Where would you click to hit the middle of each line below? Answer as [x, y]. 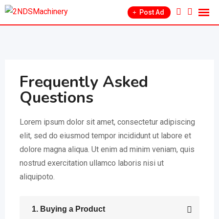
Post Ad [152, 12]
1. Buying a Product [68, 209]
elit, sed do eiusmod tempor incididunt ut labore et [105, 136]
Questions [56, 98]
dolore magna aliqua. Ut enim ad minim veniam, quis [107, 149]
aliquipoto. [37, 177]
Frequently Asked [84, 82]
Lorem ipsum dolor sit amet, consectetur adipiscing [107, 122]
